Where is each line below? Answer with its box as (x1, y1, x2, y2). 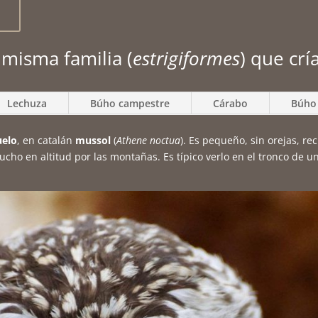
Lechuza (7, 96, 47, 110)
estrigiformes (133, 45, 240, 71)
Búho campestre (90, 96, 170, 110)
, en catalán (17, 133, 75, 147)
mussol (75, 133, 111, 147)
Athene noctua (116, 133, 180, 147)
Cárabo (213, 96, 248, 110)
